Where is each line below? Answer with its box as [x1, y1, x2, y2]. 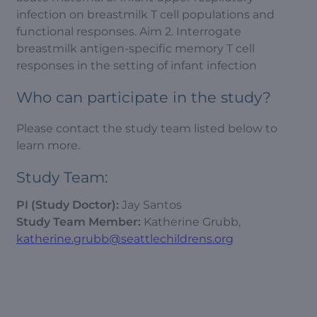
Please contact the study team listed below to [16, 122, 277, 135]
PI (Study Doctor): [16, 197, 122, 212]
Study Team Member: [16, 214, 144, 229]
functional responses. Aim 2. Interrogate [16, 25, 241, 38]
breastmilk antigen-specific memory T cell [16, 42, 255, 55]
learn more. [16, 139, 80, 152]
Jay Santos [122, 197, 182, 212]
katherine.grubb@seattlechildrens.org [16, 231, 234, 246]
